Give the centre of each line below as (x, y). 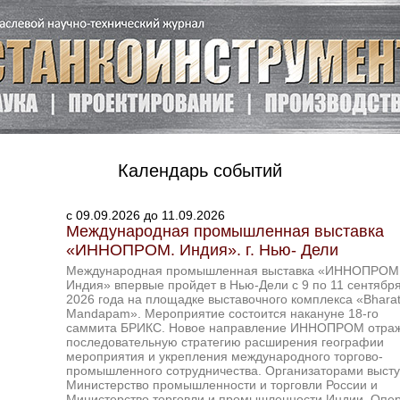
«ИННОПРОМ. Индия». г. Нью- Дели (202, 250)
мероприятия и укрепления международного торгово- (225, 356)
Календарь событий (200, 171)
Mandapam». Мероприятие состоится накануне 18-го (222, 313)
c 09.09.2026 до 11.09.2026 (146, 215)
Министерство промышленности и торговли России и (222, 385)
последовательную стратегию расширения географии (225, 342)
